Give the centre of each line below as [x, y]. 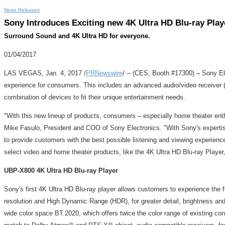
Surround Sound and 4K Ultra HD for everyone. [77, 36]
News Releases [22, 10]
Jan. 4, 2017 [64, 73]
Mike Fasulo [22, 128]
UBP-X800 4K [25, 171]
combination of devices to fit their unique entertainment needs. [95, 97]
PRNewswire [104, 73]
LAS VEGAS [23, 73]
